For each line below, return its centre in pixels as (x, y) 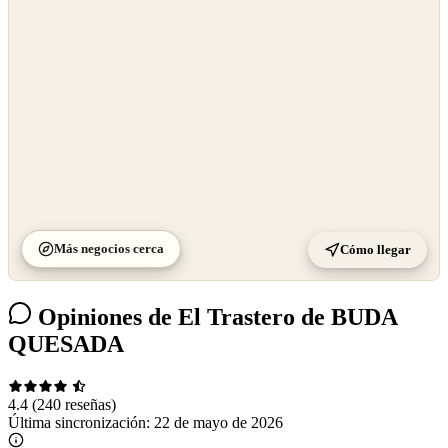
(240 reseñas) (74, 404)
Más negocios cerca (109, 249)
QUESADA (66, 343)
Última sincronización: (81, 422)
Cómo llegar (375, 250)
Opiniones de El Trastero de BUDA (214, 316)
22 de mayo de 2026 (218, 422)
